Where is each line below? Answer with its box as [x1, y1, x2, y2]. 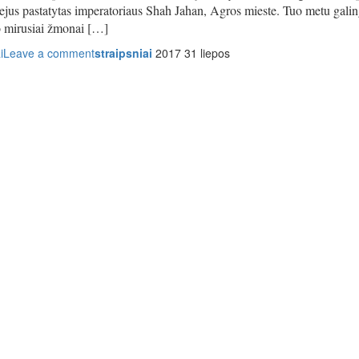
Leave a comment [3, 45, 95, 62]
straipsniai [95, 45, 152, 62]
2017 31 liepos [155, 45, 230, 62]
